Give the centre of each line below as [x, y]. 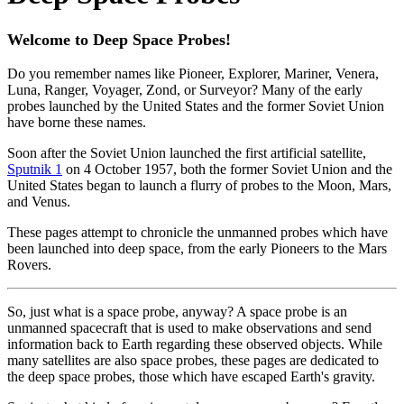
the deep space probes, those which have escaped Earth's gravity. [191, 376]
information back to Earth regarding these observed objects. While [195, 344]
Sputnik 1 [35, 169]
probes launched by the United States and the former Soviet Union [196, 106]
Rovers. [29, 264]
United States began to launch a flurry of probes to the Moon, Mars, [199, 185]
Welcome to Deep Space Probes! [119, 39]
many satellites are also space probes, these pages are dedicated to [193, 360]
